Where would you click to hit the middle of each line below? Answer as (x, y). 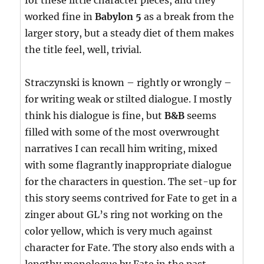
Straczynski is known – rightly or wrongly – (128, 83)
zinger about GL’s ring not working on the (124, 215)
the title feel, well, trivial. (83, 50)
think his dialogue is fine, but (95, 116)
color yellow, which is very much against (119, 231)
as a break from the (188, 17)
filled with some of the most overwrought (123, 132)
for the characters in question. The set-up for (131, 182)
